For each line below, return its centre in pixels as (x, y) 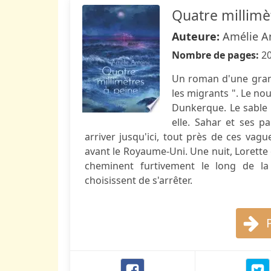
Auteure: (197, 36)
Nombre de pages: (217, 55)
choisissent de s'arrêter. (139, 180)
